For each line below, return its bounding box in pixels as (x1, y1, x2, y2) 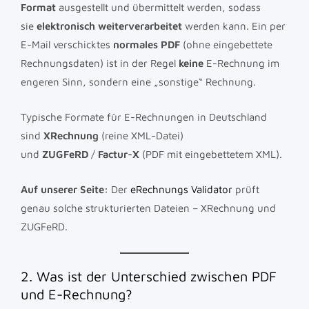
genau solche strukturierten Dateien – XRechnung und (21, 201, 276, 214)
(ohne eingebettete (180, 38, 272, 50)
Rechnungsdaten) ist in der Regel (21, 57, 179, 69)
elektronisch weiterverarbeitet (37, 19, 182, 32)
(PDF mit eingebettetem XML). (139, 148, 282, 160)
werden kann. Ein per (182, 19, 286, 32)
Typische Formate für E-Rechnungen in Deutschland (21, 110, 267, 123)
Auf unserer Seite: (21, 183, 108, 195)
